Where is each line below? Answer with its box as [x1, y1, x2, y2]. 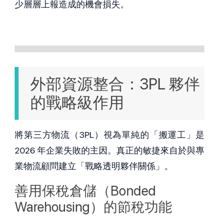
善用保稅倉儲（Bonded [15, 182, 156, 199]
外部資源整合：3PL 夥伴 [30, 74, 200, 93]
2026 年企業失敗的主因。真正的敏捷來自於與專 [15, 145, 204, 155]
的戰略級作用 [30, 93, 124, 112]
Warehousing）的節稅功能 [15, 198, 172, 215]
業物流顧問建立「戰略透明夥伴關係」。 [15, 160, 173, 171]
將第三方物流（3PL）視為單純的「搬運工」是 [15, 129, 204, 140]
